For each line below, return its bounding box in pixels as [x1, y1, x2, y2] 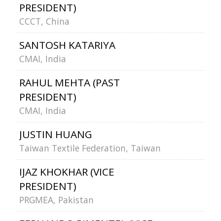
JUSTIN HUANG [19, 127, 92, 141]
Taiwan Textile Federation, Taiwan [19, 142, 161, 154]
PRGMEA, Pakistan [19, 194, 94, 206]
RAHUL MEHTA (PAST [19, 75, 120, 89]
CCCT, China [19, 15, 70, 27]
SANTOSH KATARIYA [19, 38, 115, 52]
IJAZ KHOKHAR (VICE [19, 165, 114, 179]
